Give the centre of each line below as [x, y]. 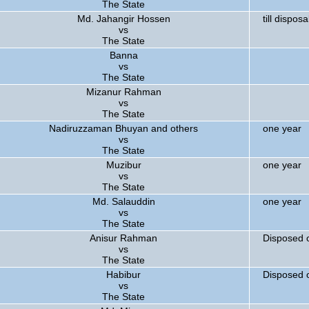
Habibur [123, 275]
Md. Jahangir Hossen [123, 19]
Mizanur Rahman [123, 92]
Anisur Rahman [123, 238]
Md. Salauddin [123, 201]
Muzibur [123, 165]
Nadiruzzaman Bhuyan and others [123, 128]
